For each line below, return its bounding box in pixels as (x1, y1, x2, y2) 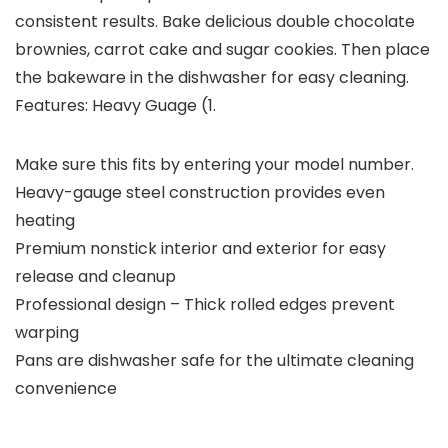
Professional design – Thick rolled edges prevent (15, 293, 395, 317)
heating (15, 209, 75, 233)
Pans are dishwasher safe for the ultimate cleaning (15, 349, 414, 373)
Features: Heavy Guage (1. (15, 94, 216, 118)
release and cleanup (15, 265, 176, 289)
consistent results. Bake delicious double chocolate (15, 10, 415, 34)
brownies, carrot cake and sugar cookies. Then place (15, 38, 430, 62)
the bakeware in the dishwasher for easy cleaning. (15, 66, 409, 90)
